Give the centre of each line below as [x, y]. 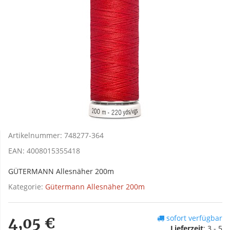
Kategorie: [27, 187]
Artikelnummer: [36, 136]
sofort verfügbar [193, 218]
